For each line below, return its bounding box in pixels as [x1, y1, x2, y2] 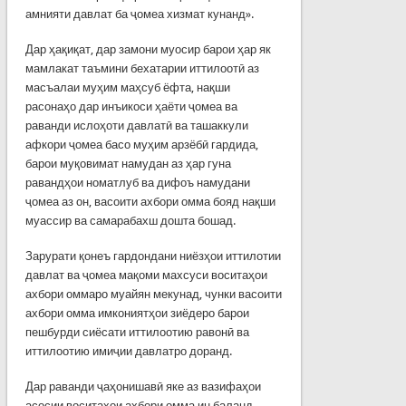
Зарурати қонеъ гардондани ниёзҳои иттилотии [24, 248, 281, 263]
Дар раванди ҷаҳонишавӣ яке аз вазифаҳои [24, 379, 261, 393]
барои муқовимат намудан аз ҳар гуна [24, 156, 231, 170]
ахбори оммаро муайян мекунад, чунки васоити [24, 286, 282, 301]
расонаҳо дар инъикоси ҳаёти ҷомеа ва [24, 99, 237, 113]
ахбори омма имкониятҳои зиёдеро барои [24, 305, 249, 320]
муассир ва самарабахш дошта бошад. [24, 213, 236, 227]
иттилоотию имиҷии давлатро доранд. [24, 343, 232, 358]
